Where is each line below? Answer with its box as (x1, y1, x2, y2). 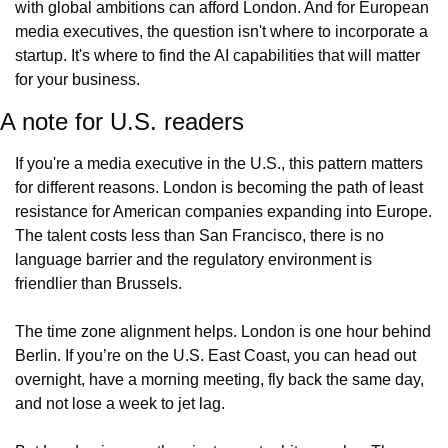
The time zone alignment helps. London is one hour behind (15, 322, 431, 340)
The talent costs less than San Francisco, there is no (15, 226, 384, 244)
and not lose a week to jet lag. (15, 394, 225, 412)
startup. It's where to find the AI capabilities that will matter (15, 46, 420, 64)
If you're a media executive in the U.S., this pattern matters (15, 154, 423, 172)
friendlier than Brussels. (15, 274, 186, 292)
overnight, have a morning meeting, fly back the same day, (15, 370, 424, 388)
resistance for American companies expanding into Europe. (15, 202, 432, 220)
